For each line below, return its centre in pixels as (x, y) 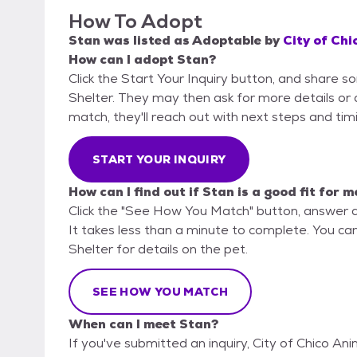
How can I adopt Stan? (142, 60)
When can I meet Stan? (143, 324)
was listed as (146, 41)
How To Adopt (135, 22)
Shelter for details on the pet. (158, 249)
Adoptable (227, 41)
